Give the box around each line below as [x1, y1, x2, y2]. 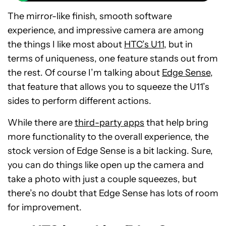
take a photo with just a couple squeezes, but [8, 174, 197, 185]
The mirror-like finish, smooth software [8, 11, 172, 22]
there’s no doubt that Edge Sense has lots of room [8, 188, 218, 199]
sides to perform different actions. [8, 95, 151, 107]
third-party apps [75, 117, 144, 129]
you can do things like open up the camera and [8, 159, 204, 171]
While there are [8, 117, 75, 129]
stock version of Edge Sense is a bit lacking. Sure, [8, 145, 213, 157]
